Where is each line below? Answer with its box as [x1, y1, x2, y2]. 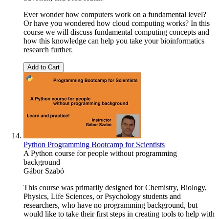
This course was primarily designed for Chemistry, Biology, [23, 183, 207, 192]
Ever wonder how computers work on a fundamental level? [23, 10, 206, 19]
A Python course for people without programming [23, 149, 177, 157]
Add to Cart [27, 63, 60, 71]
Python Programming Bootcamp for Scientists [23, 140, 165, 149]
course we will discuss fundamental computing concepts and [23, 27, 209, 36]
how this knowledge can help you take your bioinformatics [23, 36, 204, 45]
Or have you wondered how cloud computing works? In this [23, 19, 210, 27]
